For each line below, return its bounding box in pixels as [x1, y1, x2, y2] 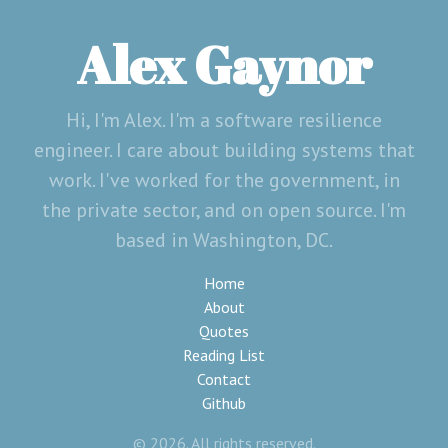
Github [202, 393, 246, 413]
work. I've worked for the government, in [48, 167, 400, 193]
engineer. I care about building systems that [33, 137, 415, 163]
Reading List [183, 345, 265, 365]
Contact [197, 369, 251, 389]
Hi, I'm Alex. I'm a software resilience [66, 107, 382, 133]
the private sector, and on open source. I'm [42, 197, 406, 223]
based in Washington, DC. [115, 227, 333, 253]
